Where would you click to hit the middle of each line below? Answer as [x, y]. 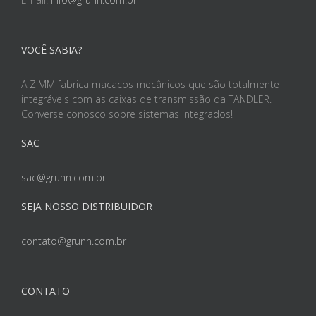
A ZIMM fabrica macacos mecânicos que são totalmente [150, 84]
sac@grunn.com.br [63, 177]
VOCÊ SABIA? [51, 49]
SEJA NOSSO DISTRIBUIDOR [87, 206]
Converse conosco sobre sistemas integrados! [127, 114]
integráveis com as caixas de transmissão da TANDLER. [146, 99]
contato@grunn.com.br [74, 241]
